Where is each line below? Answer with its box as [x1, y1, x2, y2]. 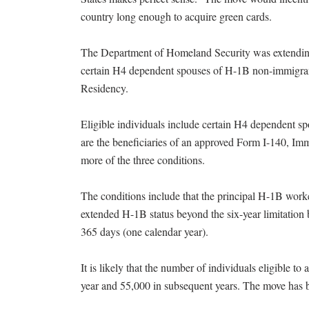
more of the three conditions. [81, 152, 205, 167]
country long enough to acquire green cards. [81, 9, 272, 23]
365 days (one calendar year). [81, 224, 208, 239]
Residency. [81, 81, 128, 95]
